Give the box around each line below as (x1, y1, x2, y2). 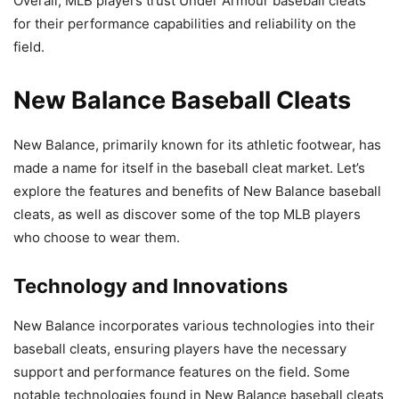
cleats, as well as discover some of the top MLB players (13, 206, 361, 224)
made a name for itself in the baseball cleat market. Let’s (13, 159, 365, 177)
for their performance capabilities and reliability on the (13, 15, 356, 33)
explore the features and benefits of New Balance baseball (13, 183, 381, 200)
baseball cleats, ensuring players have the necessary (13, 340, 346, 358)
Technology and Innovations (13, 274, 288, 298)
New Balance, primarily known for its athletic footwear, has (13, 136, 381, 154)
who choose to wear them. (13, 229, 180, 247)
